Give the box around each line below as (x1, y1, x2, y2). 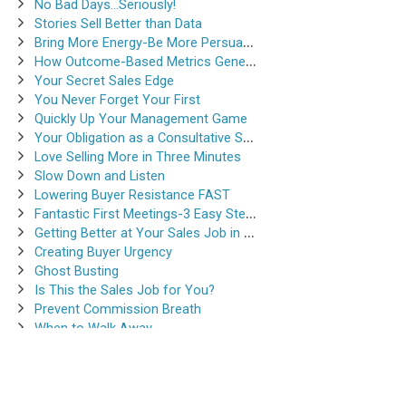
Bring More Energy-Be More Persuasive (34, 34, 243, 52)
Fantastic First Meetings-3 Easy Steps (34, 206, 246, 223)
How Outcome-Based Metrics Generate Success (34, 53, 246, 71)
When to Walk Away (34, 320, 152, 337)
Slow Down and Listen (34, 168, 165, 185)
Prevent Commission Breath (34, 301, 201, 318)
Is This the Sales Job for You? (34, 282, 215, 299)
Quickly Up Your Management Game (34, 111, 247, 128)
